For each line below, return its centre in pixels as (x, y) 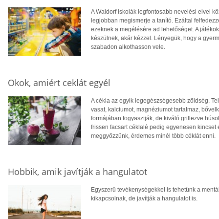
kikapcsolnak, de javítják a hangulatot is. (144, 198)
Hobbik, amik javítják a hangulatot (77, 172)
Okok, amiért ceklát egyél (59, 83)
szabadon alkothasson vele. (128, 47)
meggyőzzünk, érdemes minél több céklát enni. (153, 136)
